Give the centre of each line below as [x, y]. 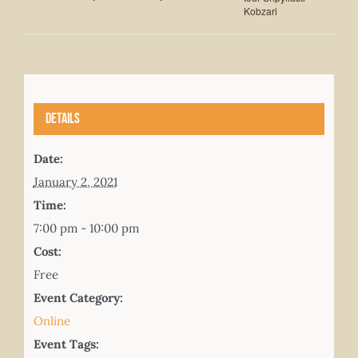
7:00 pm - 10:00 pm [86, 228]
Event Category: [78, 297]
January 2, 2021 [75, 181]
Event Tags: [66, 344]
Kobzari [260, 11]
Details [62, 118]
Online [52, 320]
